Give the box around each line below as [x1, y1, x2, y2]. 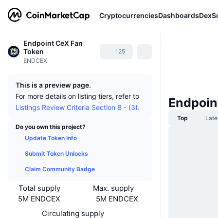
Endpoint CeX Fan [23, 39, 83, 47]
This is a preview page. [16, 81, 91, 89]
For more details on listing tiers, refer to [16, 92, 139, 100]
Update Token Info [25, 134, 77, 142]
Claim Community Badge [25, 165, 95, 173]
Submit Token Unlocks [25, 150, 88, 157]
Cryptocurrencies [99, 11, 158, 19]
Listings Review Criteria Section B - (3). [16, 103, 140, 111]
